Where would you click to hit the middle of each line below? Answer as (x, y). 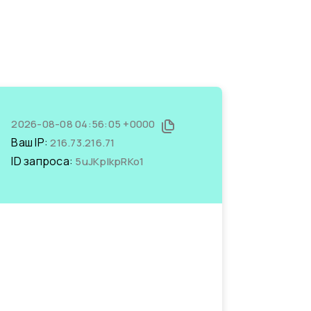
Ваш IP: (31, 142)
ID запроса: (43, 161)
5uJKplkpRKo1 (110, 161)
